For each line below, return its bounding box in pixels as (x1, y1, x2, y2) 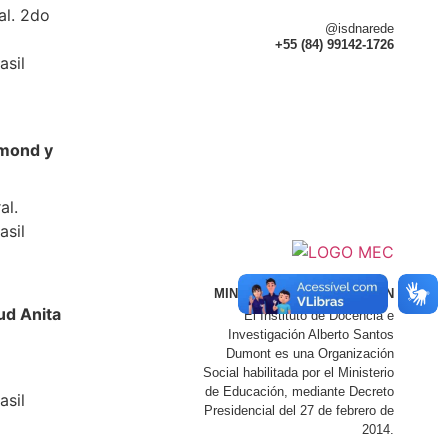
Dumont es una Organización (225, 345, 394, 361)
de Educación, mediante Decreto (204, 383, 394, 399)
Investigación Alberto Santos (227, 326, 394, 342)
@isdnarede (324, 21, 394, 37)
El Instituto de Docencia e (243, 307, 394, 323)
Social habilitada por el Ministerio (202, 364, 394, 380)
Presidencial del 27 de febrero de (203, 402, 394, 418)
